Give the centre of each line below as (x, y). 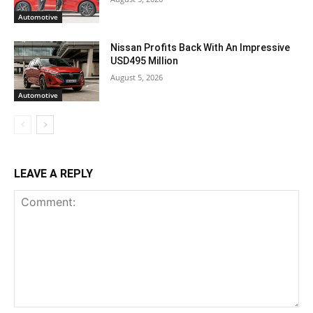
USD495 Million (145, 60)
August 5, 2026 (137, 77)
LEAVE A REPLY (53, 173)
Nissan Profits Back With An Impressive (201, 47)
